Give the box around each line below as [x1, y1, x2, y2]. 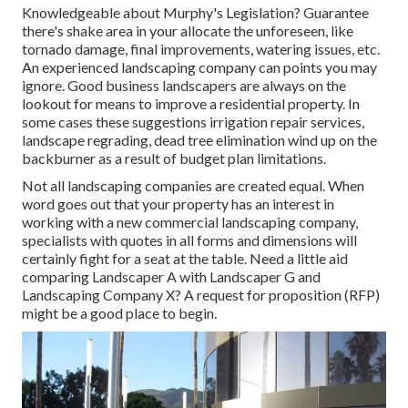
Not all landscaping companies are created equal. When [22, 177, 364, 195]
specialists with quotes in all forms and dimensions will [22, 231, 357, 250]
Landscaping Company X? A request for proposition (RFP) [22, 286, 380, 304]
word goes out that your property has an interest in [22, 195, 334, 213]
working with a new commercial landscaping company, [22, 213, 358, 231]
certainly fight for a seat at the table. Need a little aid [22, 250, 348, 268]
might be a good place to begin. [22, 304, 217, 322]
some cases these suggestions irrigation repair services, [22, 113, 364, 131]
